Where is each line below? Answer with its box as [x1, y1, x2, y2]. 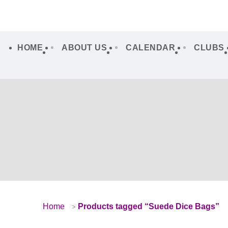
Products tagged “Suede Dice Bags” [77, 202, 219, 211]
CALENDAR [126, 43, 175, 52]
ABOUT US [62, 43, 107, 52]
